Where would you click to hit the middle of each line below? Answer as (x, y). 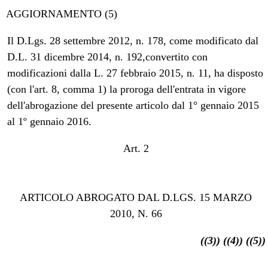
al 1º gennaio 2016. (50, 121)
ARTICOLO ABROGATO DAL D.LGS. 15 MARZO (136, 197)
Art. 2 (136, 148)
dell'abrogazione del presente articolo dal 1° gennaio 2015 (133, 105)
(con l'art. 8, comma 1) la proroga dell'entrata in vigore (127, 89)
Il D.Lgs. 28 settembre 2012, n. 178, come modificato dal (133, 40)
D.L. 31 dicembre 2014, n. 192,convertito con (108, 57)
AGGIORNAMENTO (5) (62, 13)
